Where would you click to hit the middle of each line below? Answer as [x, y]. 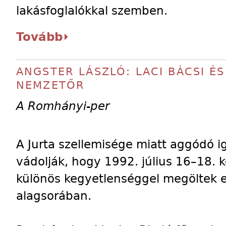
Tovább [39, 37]
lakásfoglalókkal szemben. [92, 11]
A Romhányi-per [63, 106]
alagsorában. [54, 196]
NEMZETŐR [51, 85]
